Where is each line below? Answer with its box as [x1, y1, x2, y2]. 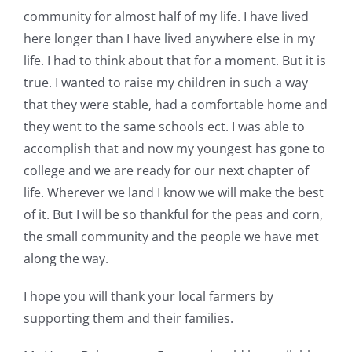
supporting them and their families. [23, 310, 233, 328]
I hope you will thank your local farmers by [23, 288, 273, 306]
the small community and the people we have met [23, 228, 319, 246]
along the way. [23, 250, 108, 268]
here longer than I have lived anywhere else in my [23, 30, 315, 48]
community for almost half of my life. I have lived [23, 8, 309, 26]
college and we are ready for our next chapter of [23, 162, 309, 180]
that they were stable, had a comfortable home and [23, 96, 328, 114]
